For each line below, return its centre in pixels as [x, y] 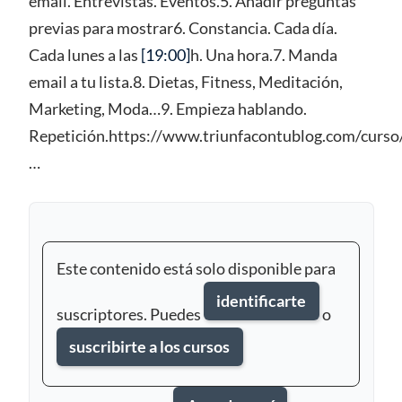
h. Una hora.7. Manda [263, 54]
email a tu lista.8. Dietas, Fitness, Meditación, [185, 81]
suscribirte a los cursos [149, 346]
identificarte [261, 300]
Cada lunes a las [84, 54]
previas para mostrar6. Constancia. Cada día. [183, 27]
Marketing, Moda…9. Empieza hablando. [167, 108]
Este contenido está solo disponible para [196, 268]
